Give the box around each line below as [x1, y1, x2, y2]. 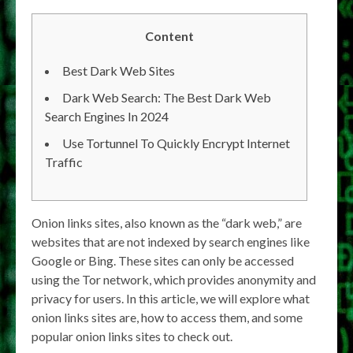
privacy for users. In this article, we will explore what [32, 291, 310, 306]
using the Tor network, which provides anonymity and [32, 272, 316, 287]
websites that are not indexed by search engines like [32, 234, 310, 249]
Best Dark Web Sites [62, 63, 175, 78]
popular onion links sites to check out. [32, 329, 232, 344]
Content [145, 28, 194, 43]
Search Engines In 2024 [45, 109, 169, 124]
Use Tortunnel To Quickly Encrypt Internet [62, 136, 290, 150]
